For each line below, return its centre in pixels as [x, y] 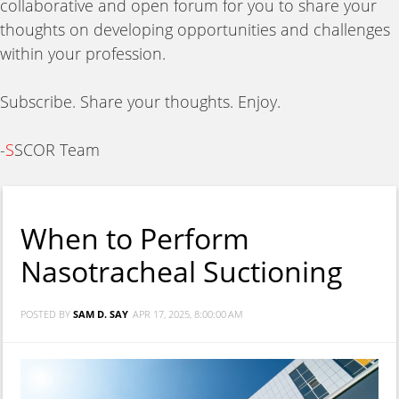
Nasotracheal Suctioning [182, 272]
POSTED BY [47, 315]
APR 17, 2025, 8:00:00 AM [187, 315]
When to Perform [135, 239]
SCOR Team [57, 150]
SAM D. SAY [101, 315]
